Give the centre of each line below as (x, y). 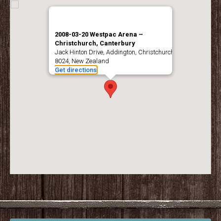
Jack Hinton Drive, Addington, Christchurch (114, 52)
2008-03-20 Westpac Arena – (99, 34)
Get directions (76, 70)
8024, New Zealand (82, 61)
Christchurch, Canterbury (95, 43)
